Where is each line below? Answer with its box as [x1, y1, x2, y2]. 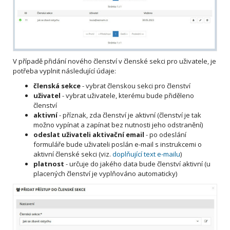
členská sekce [33, 81, 81, 91]
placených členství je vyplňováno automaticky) [33, 169, 177, 179]
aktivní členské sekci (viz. [33, 149, 112, 159]
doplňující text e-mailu [112, 149, 180, 159]
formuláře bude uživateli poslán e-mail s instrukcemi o [33, 140, 202, 149]
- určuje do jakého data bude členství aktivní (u [64, 159, 210, 169]
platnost [33, 159, 64, 169]
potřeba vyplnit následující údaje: [13, 66, 116, 76]
